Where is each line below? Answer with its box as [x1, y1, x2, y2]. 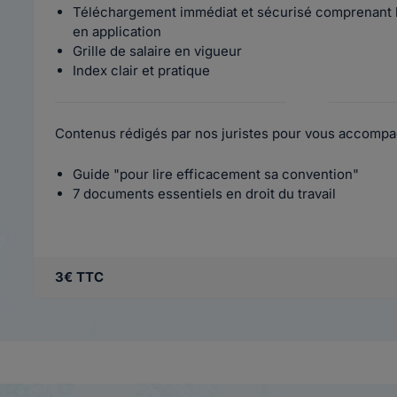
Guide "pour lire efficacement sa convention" [73, 166, 359, 183]
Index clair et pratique [73, 62, 210, 79]
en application [73, 23, 161, 40]
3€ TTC [55, 269, 104, 285]
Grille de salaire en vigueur [73, 43, 242, 59]
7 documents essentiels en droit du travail [73, 185, 336, 202]
